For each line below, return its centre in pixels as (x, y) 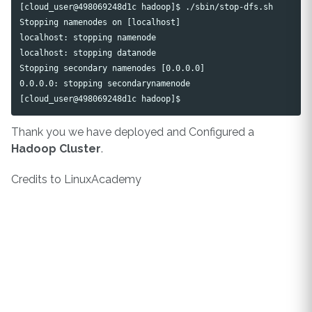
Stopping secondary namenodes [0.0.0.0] (112, 68)
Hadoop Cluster (56, 148)
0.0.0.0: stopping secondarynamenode (105, 84)
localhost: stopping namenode (88, 38)
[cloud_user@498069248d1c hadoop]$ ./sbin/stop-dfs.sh (149, 7)
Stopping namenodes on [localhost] (100, 22)
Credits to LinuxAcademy (76, 180)
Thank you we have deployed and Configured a (133, 132)
